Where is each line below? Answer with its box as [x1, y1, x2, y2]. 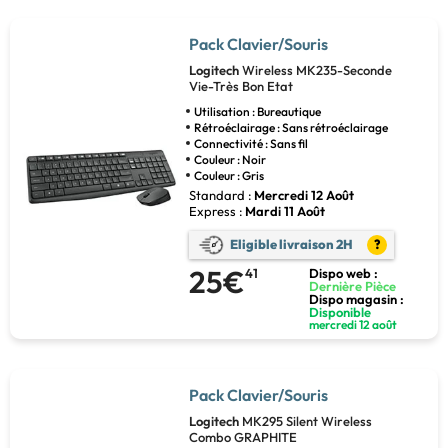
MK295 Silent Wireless [241, 412, 372, 429]
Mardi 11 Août [244, 202, 325, 219]
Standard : [188, 186, 252, 203]
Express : [188, 202, 243, 219]
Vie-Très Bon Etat [188, 77, 293, 94]
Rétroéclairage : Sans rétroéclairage [193, 119, 388, 135]
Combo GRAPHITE [188, 428, 297, 445]
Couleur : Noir [193, 151, 266, 167]
